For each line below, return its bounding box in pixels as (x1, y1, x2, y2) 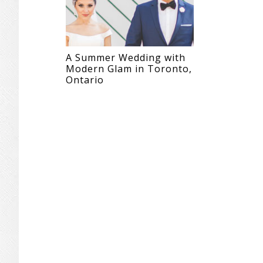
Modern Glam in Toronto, (66, 62, 192, 75)
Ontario (66, 73, 104, 86)
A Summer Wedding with (66, 50, 186, 64)
